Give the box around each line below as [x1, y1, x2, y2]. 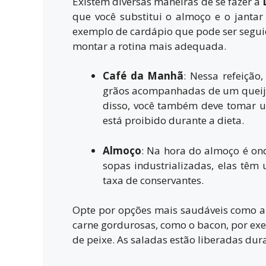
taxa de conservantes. [103, 173, 204, 187]
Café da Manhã [103, 69, 184, 83]
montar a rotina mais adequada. [72, 39, 226, 53]
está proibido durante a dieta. [103, 113, 244, 127]
